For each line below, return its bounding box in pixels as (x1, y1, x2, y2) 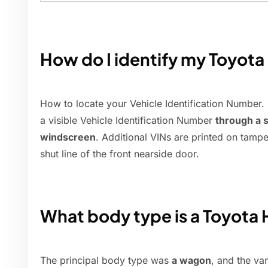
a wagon (172, 254, 211, 267)
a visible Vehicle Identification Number (40, 114, 215, 127)
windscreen (40, 131, 96, 144)
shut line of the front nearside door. (40, 148, 199, 160)
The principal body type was (40, 254, 172, 267)
